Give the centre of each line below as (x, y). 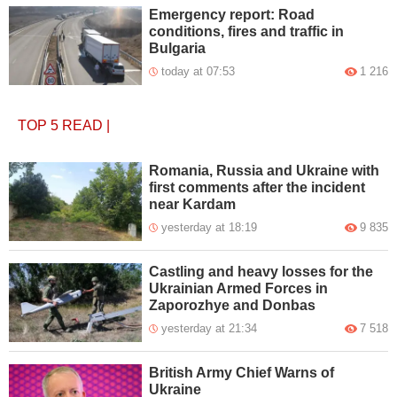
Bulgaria (178, 48)
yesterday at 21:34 (210, 328)
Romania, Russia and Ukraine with (265, 170)
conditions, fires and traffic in (247, 31)
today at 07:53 (198, 71)
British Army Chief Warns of (242, 372)
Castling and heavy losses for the (261, 271)
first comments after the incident (257, 187)
